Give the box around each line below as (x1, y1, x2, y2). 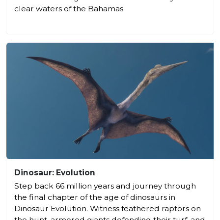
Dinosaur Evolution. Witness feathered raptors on (14, 203, 201, 213)
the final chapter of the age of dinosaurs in (14, 192, 175, 202)
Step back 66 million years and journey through (14, 181, 196, 191)
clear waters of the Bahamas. (14, 3, 125, 13)
